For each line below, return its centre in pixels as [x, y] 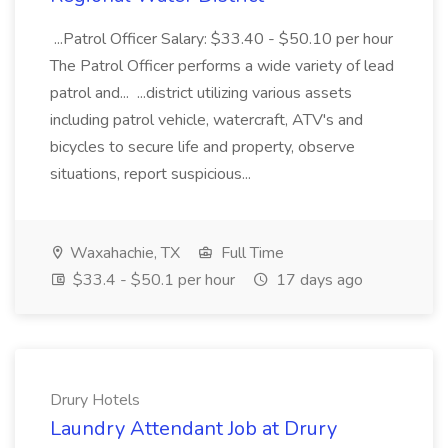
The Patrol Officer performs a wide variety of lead [222, 66]
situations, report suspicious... [152, 174]
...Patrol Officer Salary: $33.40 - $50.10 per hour [221, 39]
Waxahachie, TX [123, 253]
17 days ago [317, 280]
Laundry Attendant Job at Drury [193, 428]
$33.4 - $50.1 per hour [152, 280]
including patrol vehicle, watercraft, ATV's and [206, 120]
